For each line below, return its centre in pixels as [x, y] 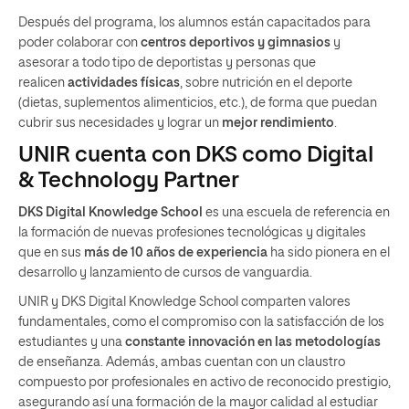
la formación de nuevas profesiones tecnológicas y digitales [192, 233]
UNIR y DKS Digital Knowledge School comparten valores [184, 302]
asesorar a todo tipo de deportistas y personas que [167, 63]
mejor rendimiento [278, 123]
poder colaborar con [79, 43]
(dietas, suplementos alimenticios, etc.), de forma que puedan [198, 103]
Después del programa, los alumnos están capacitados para [194, 23]
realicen [43, 83]
